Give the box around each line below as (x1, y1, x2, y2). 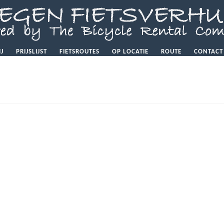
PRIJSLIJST (16, 48, 47, 55)
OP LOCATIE (112, 48, 149, 55)
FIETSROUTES (59, 48, 100, 55)
